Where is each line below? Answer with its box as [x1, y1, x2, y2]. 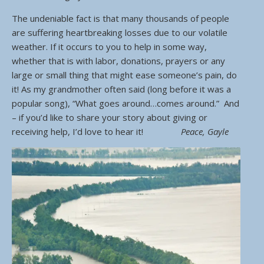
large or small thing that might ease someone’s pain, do [12, 69, 237, 81]
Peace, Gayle [181, 126, 229, 137]
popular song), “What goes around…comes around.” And [12, 97, 239, 109]
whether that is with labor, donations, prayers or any [12, 55, 225, 67]
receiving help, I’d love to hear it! [12, 126, 181, 137]
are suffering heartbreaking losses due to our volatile [12, 27, 227, 38]
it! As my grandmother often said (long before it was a [12, 83, 231, 95]
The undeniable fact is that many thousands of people [12, 12, 229, 24]
